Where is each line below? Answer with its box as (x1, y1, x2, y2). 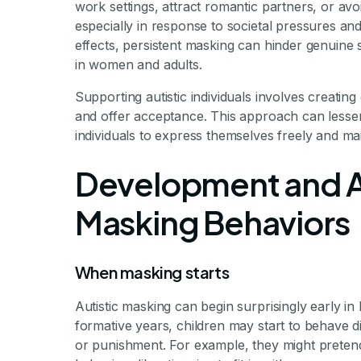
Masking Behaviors (74, 201, 350, 243)
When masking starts (74, 262, 230, 282)
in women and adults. (74, 56, 202, 73)
